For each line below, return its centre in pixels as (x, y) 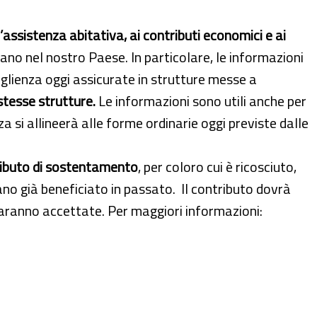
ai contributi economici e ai (208, 35)
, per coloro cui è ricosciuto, (217, 166)
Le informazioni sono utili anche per (201, 100)
